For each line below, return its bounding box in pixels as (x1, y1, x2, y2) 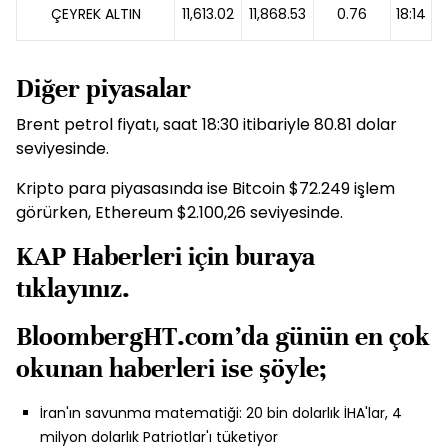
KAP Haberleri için (16, 240, 235, 274)
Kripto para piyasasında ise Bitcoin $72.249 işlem (16, 177, 395, 201)
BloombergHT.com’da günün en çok (16, 320, 430, 354)
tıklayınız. (16, 272, 130, 306)
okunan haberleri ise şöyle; (16, 352, 327, 386)
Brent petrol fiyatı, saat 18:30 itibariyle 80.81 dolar (16, 113, 397, 137)
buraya (235, 240, 315, 274)
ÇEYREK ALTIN (50, 4, 141, 25)
